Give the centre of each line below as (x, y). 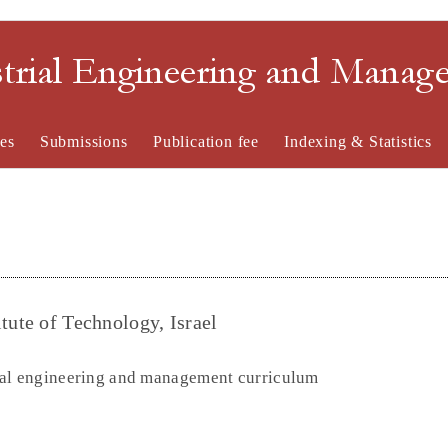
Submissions (83, 141)
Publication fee (205, 141)
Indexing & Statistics (358, 141)
